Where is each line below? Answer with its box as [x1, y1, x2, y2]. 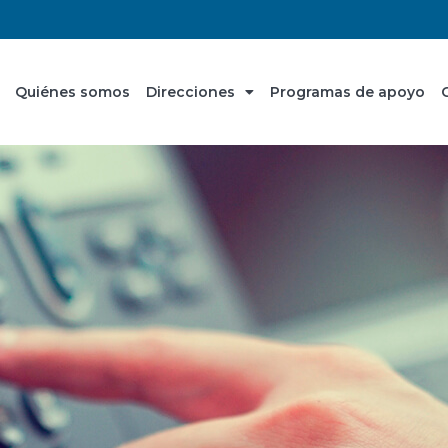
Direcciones [146, 83, 235, 102]
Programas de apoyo [270, 83, 425, 102]
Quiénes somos [15, 83, 130, 102]
